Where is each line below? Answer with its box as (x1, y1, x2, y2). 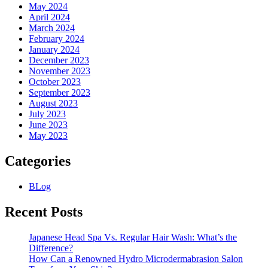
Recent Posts (5, 204, 83, 220)
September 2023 (29, 87, 90, 98)
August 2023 (29, 98, 78, 109)
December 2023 (29, 55, 89, 66)
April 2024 (29, 12, 70, 23)
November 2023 (29, 66, 90, 77)
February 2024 (29, 33, 84, 44)
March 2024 (29, 23, 75, 33)
